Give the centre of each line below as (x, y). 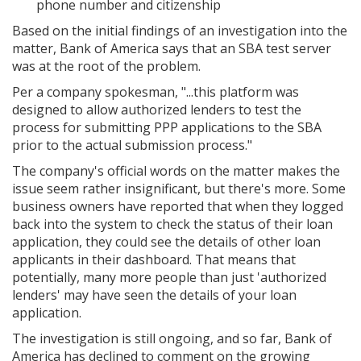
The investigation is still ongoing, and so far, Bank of (172, 338)
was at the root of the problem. (106, 66)
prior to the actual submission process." (132, 145)
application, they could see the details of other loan (166, 242)
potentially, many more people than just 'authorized (169, 277)
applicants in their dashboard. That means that (154, 259)
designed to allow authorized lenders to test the (157, 110)
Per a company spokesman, (97, 92)
